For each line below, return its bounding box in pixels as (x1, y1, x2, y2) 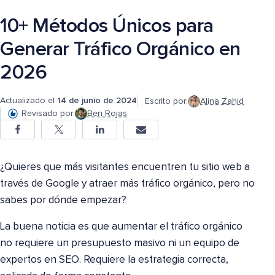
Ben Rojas (87, 109, 127, 118)
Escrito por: (145, 96, 188, 106)
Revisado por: (21, 109, 75, 118)
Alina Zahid (200, 96, 244, 106)
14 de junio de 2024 (57, 96, 137, 106)
